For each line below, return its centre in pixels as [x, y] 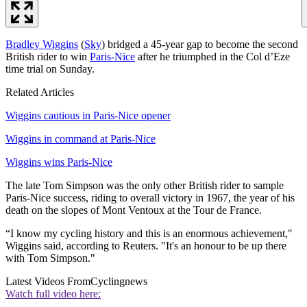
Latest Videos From [48, 281]
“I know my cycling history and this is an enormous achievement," [149, 233]
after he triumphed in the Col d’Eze [212, 56]
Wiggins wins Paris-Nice [59, 162]
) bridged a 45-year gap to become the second [200, 44]
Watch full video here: [53, 293]
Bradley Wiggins [42, 44]
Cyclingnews [119, 281]
